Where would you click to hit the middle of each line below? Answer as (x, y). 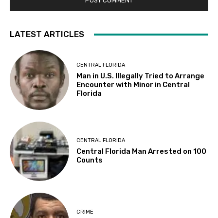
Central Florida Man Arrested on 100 (142, 152)
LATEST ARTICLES (47, 34)
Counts (90, 160)
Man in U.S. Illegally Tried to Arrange (141, 76)
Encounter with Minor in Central (133, 85)
